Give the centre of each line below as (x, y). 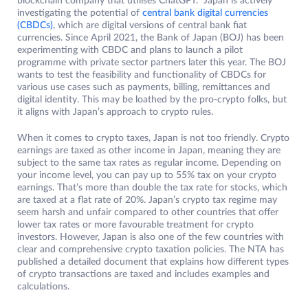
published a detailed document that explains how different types (153, 262)
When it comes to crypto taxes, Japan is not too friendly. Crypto (153, 139)
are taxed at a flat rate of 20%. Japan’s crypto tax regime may (147, 200)
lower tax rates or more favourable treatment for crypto (135, 225)
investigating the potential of (80, 13)
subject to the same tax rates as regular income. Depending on (149, 163)
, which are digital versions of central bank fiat (150, 26)
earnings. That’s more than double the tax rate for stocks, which (152, 188)
